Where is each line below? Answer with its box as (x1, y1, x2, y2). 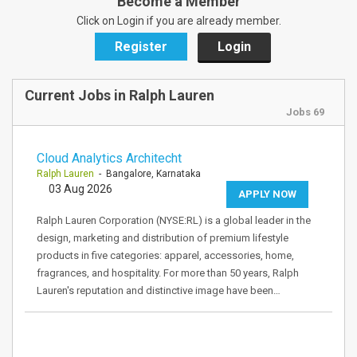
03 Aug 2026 (49, 182, 112, 195)
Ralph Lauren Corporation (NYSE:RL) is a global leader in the (37, 214, 311, 226)
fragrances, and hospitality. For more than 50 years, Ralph (37, 267, 299, 279)
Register (114, 39, 167, 54)
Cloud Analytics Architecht (37, 151, 182, 166)
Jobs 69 (286, 106, 324, 118)
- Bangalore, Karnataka (94, 168, 201, 179)
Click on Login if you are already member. (76, 14, 281, 27)
